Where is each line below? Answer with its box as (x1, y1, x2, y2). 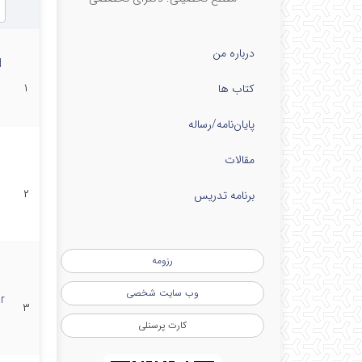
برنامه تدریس (194, 187, 255, 204)
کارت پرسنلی (138, 318, 187, 333)
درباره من (213, 44, 255, 62)
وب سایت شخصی (126, 285, 199, 301)
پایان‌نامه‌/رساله (188, 116, 255, 133)
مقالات (225, 151, 255, 169)
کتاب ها (218, 80, 255, 98)
